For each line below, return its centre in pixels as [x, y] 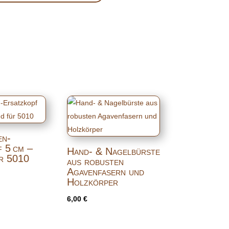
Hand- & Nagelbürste [113, 151]
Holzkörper [92, 182]
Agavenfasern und [105, 171]
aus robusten [95, 161]
